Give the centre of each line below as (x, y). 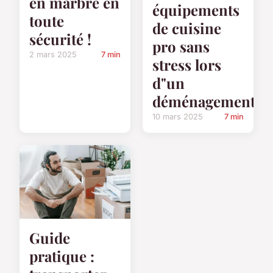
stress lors (187, 64)
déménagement (204, 101)
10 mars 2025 (178, 116)
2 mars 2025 (53, 55)
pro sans (181, 46)
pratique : (62, 256)
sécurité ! (60, 39)
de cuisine (187, 28)
